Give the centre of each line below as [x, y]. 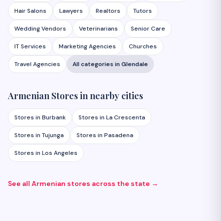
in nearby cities [110, 96]
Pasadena [119, 135]
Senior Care [148, 29]
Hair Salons [30, 11]
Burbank [54, 117]
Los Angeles [60, 153]
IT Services [30, 46]
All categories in [97, 64]
